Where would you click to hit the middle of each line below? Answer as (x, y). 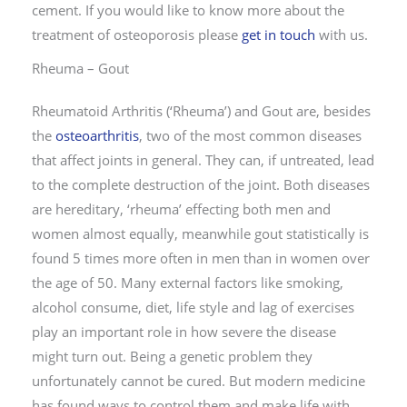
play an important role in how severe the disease (184, 332)
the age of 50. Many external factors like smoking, (188, 283)
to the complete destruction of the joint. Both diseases (201, 185)
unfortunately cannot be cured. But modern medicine (199, 381)
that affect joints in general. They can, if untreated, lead (203, 160)
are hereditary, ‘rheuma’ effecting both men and (181, 209)
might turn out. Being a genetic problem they (172, 357)
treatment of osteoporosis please (137, 34)
